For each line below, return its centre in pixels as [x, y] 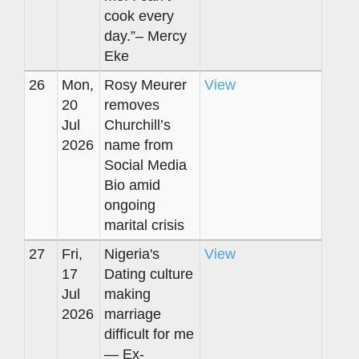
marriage [133, 314]
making [127, 294]
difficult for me [149, 334]
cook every [139, 16]
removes [132, 105]
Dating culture [149, 274]
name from [139, 145]
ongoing [130, 205]
